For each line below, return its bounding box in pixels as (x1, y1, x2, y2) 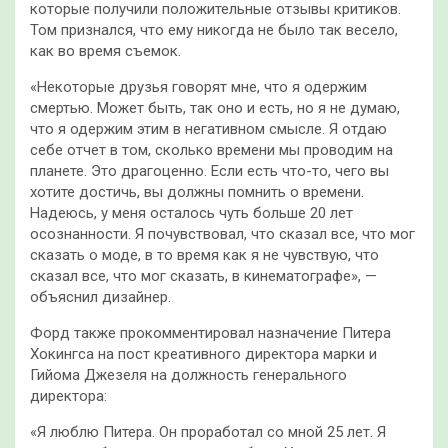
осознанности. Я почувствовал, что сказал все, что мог (30, 225, 415, 244)
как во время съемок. (30, 42, 181, 61)
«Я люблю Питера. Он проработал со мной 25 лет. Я (30, 423, 386, 442)
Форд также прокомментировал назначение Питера (30, 324, 391, 343)
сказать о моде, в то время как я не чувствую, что (30, 246, 379, 265)
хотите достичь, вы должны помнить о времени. (30, 183, 364, 202)
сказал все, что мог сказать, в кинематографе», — (30, 267, 377, 286)
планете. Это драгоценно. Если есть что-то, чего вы (30, 162, 389, 181)
